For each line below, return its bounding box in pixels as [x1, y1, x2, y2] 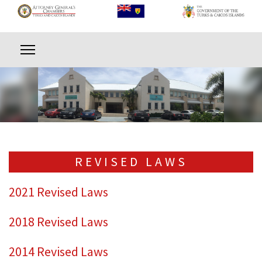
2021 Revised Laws [9, 183, 108, 200]
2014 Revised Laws [9, 243, 108, 260]
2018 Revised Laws [9, 213, 108, 230]
